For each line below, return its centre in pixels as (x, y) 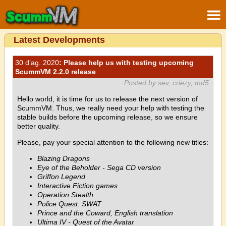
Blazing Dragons (64, 158)
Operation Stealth (65, 195)
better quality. (39, 126)
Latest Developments (59, 40)
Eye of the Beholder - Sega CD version (99, 167)
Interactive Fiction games (77, 186)
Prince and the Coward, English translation (105, 213)
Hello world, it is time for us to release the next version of (107, 99)
